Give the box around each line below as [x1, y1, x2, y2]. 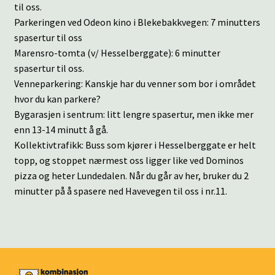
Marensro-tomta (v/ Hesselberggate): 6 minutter [14, 46, 220, 59]
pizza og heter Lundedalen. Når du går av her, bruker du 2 [14, 169, 249, 182]
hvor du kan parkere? [14, 92, 101, 105]
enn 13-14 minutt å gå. [14, 123, 108, 136]
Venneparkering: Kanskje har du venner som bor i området [14, 77, 256, 90]
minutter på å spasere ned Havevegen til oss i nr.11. [14, 184, 227, 197]
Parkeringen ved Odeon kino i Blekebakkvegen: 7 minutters [14, 15, 260, 28]
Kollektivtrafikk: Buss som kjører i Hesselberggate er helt [14, 138, 256, 151]
